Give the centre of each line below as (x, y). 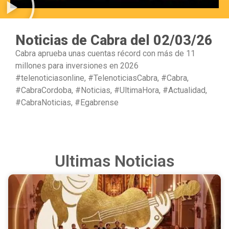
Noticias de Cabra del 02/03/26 (114, 40)
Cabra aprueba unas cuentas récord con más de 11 (105, 53)
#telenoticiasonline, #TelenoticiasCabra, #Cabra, (102, 78)
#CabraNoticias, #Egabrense (67, 102)
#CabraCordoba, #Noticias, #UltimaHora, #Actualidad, (111, 90)
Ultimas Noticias (114, 161)
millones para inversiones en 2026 (77, 66)
